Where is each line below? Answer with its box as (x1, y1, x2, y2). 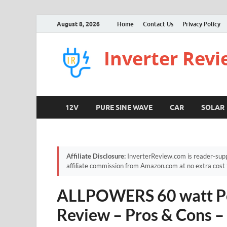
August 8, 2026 (57, 20, 100, 28)
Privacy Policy (182, 20, 220, 28)
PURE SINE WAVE (96, 103, 153, 111)
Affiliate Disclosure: (66, 152, 126, 160)
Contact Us (143, 20, 173, 28)
